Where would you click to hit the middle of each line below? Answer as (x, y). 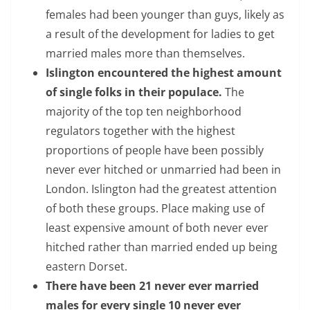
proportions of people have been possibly (155, 150)
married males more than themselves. (145, 53)
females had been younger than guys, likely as (165, 15)
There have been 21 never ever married (152, 286)
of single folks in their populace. (135, 92)
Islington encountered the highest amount (164, 73)
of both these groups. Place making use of (155, 208)
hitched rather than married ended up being (162, 247)
